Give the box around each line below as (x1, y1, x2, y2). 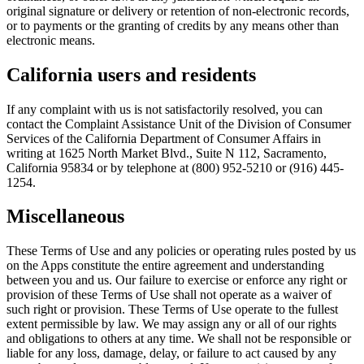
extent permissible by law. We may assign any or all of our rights (6, 317, 336, 331)
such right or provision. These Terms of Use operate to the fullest (6, 302, 338, 317)
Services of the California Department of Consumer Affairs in (6, 131, 321, 145)
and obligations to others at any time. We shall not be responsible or (6, 331, 351, 346)
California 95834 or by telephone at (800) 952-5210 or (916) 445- (6, 160, 344, 175)
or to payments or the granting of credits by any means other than (6, 18, 339, 32)
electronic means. (6, 32, 95, 47)
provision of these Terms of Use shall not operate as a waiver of (6, 288, 331, 302)
